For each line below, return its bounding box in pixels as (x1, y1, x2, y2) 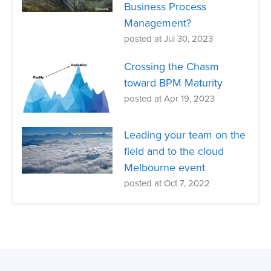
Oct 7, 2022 (164, 178, 211, 189)
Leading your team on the (124, 128, 246, 142)
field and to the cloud (124, 145, 224, 158)
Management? (124, 16, 192, 30)
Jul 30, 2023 (164, 33, 214, 45)
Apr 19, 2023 (164, 93, 215, 105)
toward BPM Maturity (124, 76, 223, 90)
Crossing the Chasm (124, 60, 220, 74)
